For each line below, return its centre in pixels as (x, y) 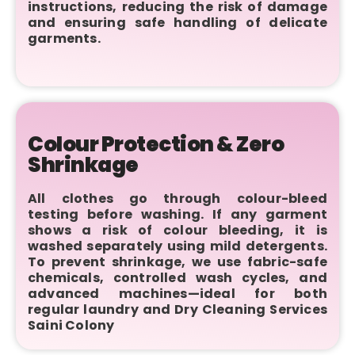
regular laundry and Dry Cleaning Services (177, 309)
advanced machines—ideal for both (177, 293)
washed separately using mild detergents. (177, 246)
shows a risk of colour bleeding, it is (177, 230)
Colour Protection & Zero (156, 144)
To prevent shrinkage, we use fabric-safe (177, 261)
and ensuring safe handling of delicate (177, 22)
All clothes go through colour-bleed (177, 198)
